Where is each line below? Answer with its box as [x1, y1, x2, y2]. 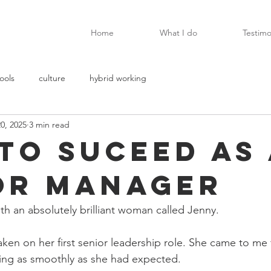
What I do [159, 27, 197, 38]
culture [39, 72, 65, 83]
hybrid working [90, 72, 146, 83]
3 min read [29, 119, 70, 130]
